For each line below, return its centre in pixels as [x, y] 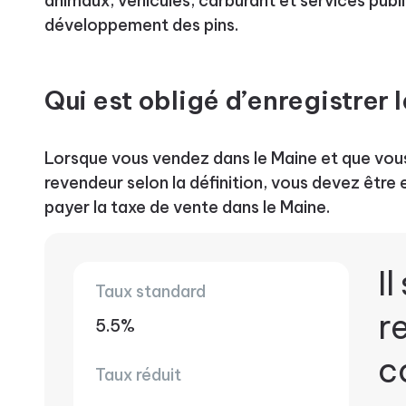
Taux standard [150, 291]
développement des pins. [141, 24]
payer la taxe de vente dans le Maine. [187, 207]
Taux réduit [138, 374]
